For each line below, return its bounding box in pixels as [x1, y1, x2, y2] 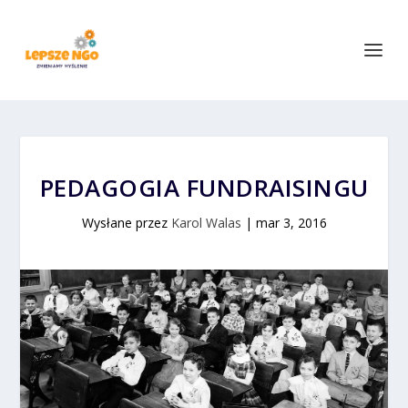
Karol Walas [170, 214, 241, 231]
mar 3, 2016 [255, 214, 327, 231]
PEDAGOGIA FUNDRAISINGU [39, 171, 369, 204]
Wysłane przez [81, 214, 171, 231]
